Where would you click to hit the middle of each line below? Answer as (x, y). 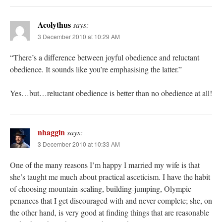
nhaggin (51, 132)
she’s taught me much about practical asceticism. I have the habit (110, 177)
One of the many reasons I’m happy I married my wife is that (105, 165)
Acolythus (54, 25)
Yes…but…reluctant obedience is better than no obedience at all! (111, 93)
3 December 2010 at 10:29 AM (79, 37)
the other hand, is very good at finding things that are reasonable (110, 213)
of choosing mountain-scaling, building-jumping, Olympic (101, 189)
